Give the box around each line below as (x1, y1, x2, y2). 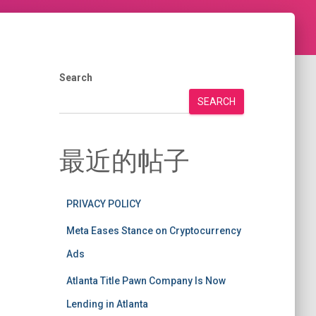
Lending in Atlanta (66, 298, 148, 310)
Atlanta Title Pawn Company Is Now (66, 275, 226, 286)
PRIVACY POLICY (66, 198, 141, 209)
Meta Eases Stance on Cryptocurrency (66, 225, 241, 236)
